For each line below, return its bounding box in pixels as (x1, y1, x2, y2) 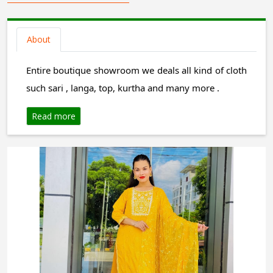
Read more (32, 110, 76, 122)
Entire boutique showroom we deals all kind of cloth (26, 64, 247, 76)
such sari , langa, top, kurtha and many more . (26, 82, 222, 94)
